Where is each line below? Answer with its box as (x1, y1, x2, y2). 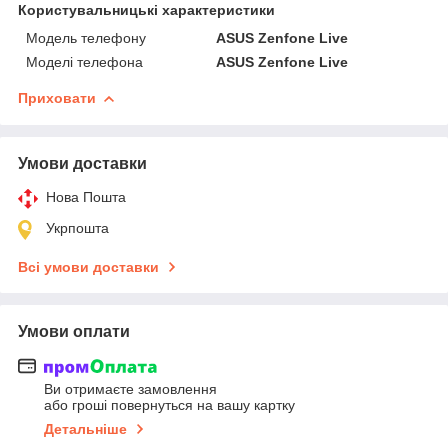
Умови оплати (18, 322, 130, 340)
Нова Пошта (46, 188, 126, 205)
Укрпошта (46, 219, 109, 236)
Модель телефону (26, 29, 146, 46)
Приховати (18, 89, 96, 106)
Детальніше (44, 421, 127, 438)
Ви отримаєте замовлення (44, 381, 217, 398)
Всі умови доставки (18, 258, 159, 275)
